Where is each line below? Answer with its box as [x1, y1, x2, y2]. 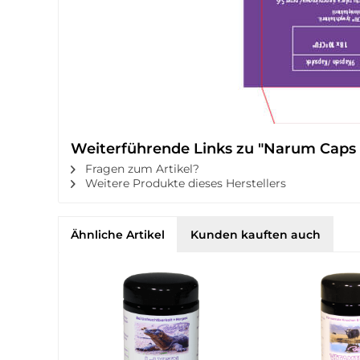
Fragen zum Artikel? [82, 162, 199, 176]
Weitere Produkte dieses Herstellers [82, 176, 286, 190]
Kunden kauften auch [190, 227, 321, 242]
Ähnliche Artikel [71, 227, 165, 242]
